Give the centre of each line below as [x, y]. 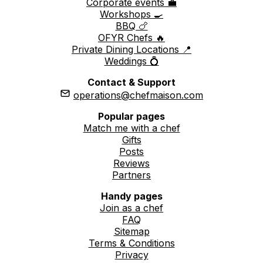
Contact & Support [131, 82]
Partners [131, 175]
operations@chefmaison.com [138, 95]
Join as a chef [131, 208]
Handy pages [131, 196]
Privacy [131, 254]
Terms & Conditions [131, 243]
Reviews [131, 163]
